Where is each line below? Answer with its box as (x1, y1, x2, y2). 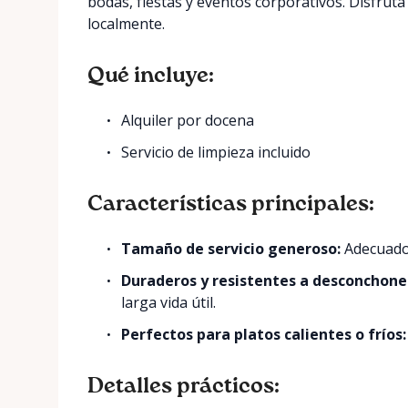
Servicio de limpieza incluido (121, 142, 311, 162)
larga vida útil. (121, 292, 217, 312)
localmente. (87, 14, 165, 34)
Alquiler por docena (121, 110, 255, 130)
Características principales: (87, 193, 374, 215)
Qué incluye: (87, 65, 214, 87)
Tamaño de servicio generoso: (121, 239, 342, 259)
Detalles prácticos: (87, 375, 280, 397)
